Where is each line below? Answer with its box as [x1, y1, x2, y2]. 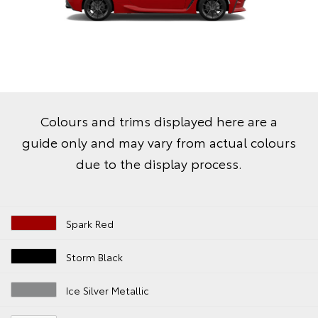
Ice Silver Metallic [66, 283, 150, 298]
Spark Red [66, 216, 114, 231]
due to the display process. [76, 154, 242, 173]
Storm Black [66, 250, 124, 265]
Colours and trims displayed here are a [40, 111, 278, 131]
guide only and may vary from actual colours [22, 133, 296, 152]
